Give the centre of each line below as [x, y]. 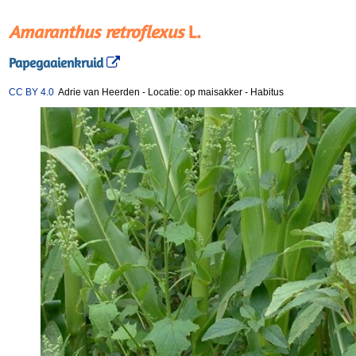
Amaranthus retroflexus [96, 32]
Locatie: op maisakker [196, 92]
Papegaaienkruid [56, 63]
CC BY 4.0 [31, 92]
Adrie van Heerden [97, 92]
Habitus [267, 92]
